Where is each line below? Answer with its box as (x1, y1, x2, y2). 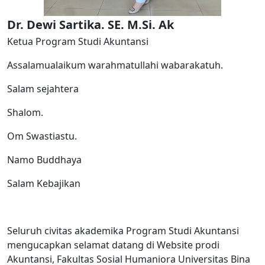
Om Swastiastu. (7, 129, 77, 143)
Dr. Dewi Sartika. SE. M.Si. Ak (7, 16, 174, 33)
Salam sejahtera (7, 82, 79, 95)
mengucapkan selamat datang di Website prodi (7, 238, 219, 251)
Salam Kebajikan (7, 176, 80, 190)
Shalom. (7, 105, 43, 119)
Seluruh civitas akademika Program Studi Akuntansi (7, 224, 239, 237)
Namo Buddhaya (7, 153, 82, 166)
